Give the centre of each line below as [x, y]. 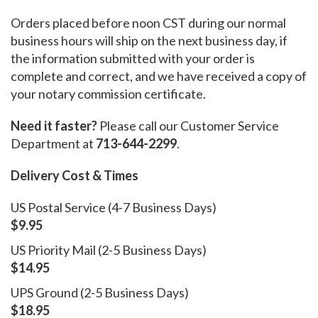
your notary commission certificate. [108, 93]
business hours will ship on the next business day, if [149, 40]
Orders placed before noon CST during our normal [148, 22]
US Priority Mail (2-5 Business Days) [109, 250]
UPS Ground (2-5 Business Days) [100, 292]
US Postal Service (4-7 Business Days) [114, 207]
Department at [53, 143]
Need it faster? [54, 125]
